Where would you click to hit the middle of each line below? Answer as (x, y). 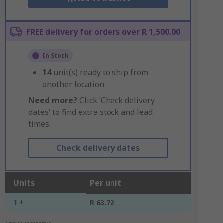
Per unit (105, 183)
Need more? (53, 100)
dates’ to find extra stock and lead (90, 112)
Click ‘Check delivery (116, 100)
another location (73, 84)
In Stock (55, 56)
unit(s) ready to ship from (101, 72)
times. (39, 124)
